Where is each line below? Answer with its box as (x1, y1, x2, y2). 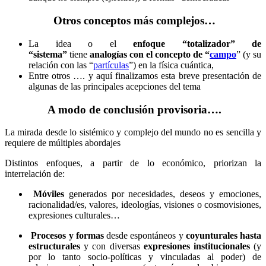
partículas (93, 59, 129, 70)
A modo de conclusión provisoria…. (45, 103, 221, 116)
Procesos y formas (31, 230, 106, 241)
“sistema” (28, 49, 67, 59)
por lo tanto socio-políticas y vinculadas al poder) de (28, 252, 261, 262)
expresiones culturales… (28, 210, 120, 221)
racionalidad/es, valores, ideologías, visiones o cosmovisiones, (28, 199, 261, 210)
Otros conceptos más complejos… (50, 14, 216, 27)
